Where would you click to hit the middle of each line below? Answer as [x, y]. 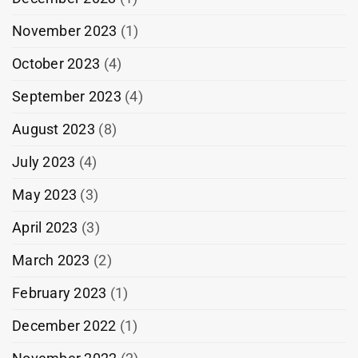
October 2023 [56, 63]
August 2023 [54, 129]
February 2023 [60, 292]
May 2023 [45, 194]
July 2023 [44, 161]
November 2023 [65, 30]
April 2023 [45, 227]
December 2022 [64, 325]
